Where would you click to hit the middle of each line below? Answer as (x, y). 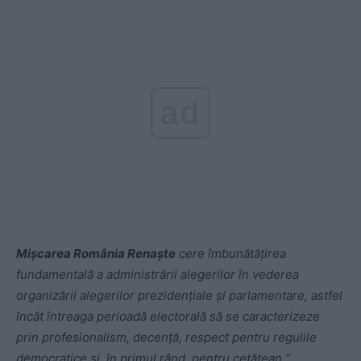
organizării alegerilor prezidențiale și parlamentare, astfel (179, 295)
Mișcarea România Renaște (96, 253)
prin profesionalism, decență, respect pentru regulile (166, 337)
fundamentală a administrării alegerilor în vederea (158, 274)
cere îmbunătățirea (231, 253)
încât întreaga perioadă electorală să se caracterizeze (168, 316)
